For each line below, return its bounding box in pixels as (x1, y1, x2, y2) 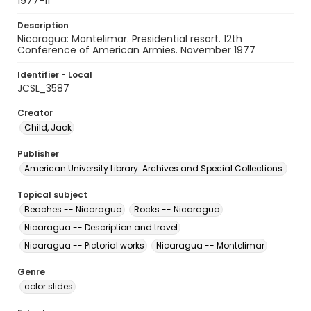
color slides (24, 280, 73, 292)
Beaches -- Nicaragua (24, 203, 122, 215)
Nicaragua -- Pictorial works (24, 239, 144, 251)
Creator (17, 107, 53, 119)
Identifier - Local (17, 69, 92, 81)
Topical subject (17, 189, 87, 201)
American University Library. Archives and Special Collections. (24, 162, 285, 174)
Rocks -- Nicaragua (134, 203, 220, 215)
